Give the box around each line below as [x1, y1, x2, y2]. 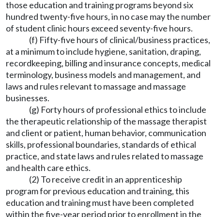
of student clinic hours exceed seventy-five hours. [6, 23, 193, 33]
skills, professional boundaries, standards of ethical [6, 139, 196, 150]
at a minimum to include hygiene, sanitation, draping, [6, 46, 201, 57]
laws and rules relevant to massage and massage [6, 81, 186, 92]
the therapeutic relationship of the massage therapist [6, 116, 207, 126]
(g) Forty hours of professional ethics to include [29, 104, 206, 115]
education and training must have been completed [6, 197, 194, 208]
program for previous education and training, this [6, 186, 189, 196]
